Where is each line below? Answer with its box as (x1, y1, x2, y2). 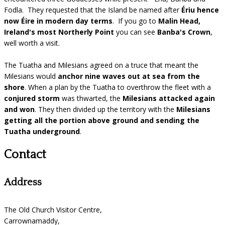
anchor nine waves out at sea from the (58, 71, 200, 81)
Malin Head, (158, 16, 200, 26)
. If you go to (113, 16, 158, 26)
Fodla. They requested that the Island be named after (4, 5, 181, 15)
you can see (114, 27, 157, 37)
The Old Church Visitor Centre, (4, 205, 102, 215)
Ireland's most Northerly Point (4, 27, 114, 37)
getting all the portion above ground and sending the (4, 115, 199, 125)
